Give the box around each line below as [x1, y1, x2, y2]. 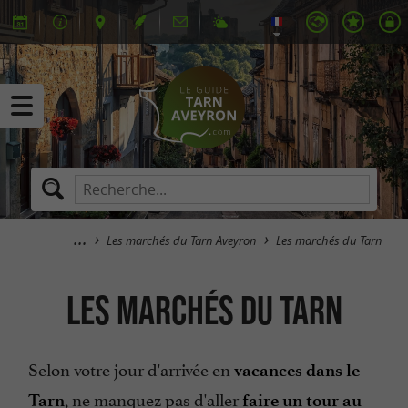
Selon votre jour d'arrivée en [28, 355, 230, 381]
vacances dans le [230, 360, 360, 381]
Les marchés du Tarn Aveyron [107, 233, 257, 249]
